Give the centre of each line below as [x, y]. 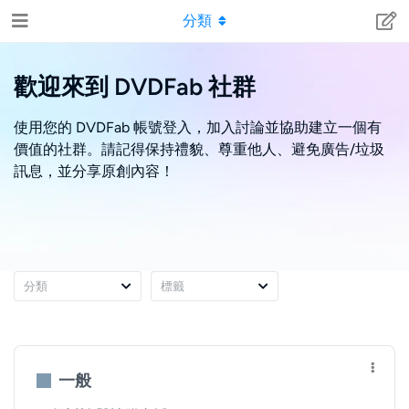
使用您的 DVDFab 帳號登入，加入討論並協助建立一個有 [198, 127]
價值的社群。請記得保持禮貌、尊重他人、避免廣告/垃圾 [199, 149]
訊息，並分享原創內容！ [94, 171]
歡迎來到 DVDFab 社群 [135, 87]
